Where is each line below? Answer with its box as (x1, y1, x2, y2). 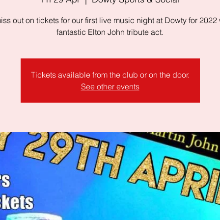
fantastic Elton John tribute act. (56, 27, 164, 37)
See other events (81, 82, 139, 91)
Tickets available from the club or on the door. (30, 70, 190, 80)
